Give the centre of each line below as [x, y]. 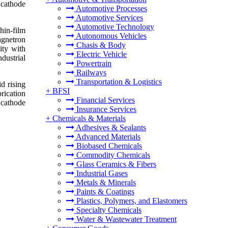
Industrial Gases [101, 173]
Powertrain [93, 63]
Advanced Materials [107, 137]
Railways [90, 73]
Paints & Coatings [104, 192]
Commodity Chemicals [112, 155]
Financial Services [105, 100]
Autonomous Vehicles [110, 36]
